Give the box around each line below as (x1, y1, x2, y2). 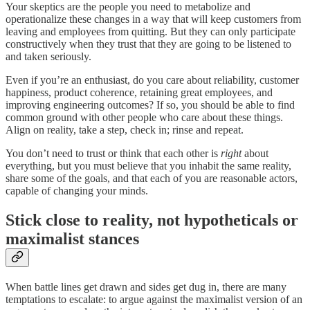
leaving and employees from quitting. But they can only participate (6, 26, 295, 38)
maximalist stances (6, 229, 139, 248)
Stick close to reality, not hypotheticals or (6, 210, 298, 229)
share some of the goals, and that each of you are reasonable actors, (6, 172, 298, 185)
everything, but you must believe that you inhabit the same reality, (6, 160, 291, 172)
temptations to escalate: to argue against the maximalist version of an (6, 293, 302, 305)
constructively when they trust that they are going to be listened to (6, 38, 291, 51)
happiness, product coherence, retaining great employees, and (6, 86, 273, 99)
